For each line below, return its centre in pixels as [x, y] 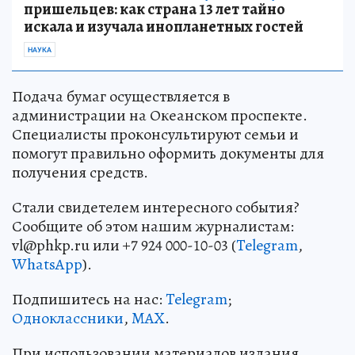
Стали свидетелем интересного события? [156, 208]
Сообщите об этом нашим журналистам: [153, 227]
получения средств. [80, 173]
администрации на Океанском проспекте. [160, 116]
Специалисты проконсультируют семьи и [155, 135]
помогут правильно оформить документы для [168, 154]
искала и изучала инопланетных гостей [164, 27]
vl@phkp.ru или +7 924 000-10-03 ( [124, 246]
